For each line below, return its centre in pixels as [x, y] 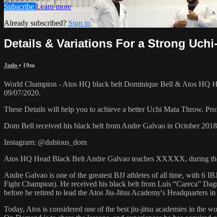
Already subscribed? [36, 23]
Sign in [79, 23]
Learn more [54, 6]
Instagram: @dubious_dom [45, 142]
